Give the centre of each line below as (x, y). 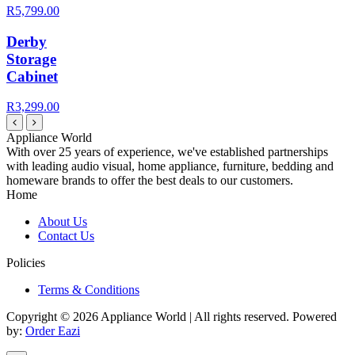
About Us (63, 222)
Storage (31, 59)
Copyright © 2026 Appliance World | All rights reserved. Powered (172, 317)
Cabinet (32, 76)
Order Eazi (53, 331)
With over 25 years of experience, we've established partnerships (167, 152)
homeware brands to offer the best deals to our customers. (150, 181)
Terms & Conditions (89, 290)
